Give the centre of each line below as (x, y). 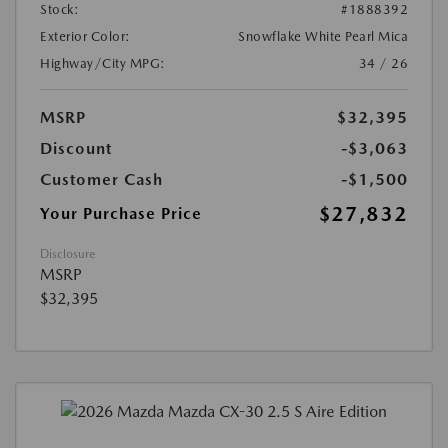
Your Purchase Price (121, 214)
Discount (76, 149)
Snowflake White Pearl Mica (323, 37)
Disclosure (67, 254)
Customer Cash (101, 180)
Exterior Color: (85, 37)
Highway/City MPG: (103, 64)
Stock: (59, 10)
